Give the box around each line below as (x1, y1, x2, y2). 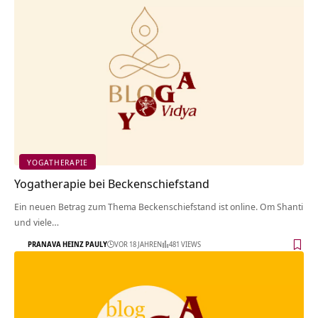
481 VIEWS (169, 238, 201, 249)
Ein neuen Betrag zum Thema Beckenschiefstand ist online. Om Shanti (14, 200, 303, 214)
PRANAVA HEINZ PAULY (28, 238, 107, 249)
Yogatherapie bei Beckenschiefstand (14, 175, 209, 192)
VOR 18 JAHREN (114, 238, 162, 249)
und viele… (14, 216, 59, 229)
